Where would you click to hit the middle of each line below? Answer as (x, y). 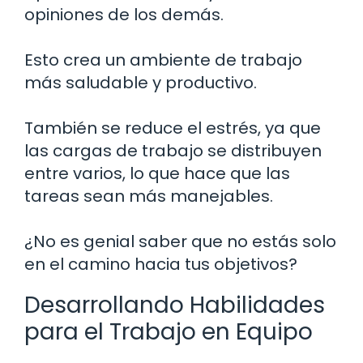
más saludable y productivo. (141, 82)
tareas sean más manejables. (149, 196)
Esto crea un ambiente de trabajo (163, 60)
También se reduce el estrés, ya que (173, 128)
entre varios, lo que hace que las (157, 173)
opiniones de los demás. (124, 14)
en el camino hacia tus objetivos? (161, 264)
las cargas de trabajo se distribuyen (173, 150)
